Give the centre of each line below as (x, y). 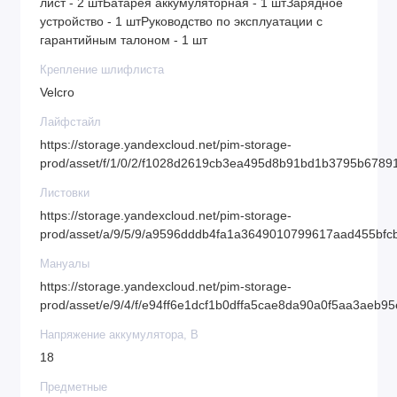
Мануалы (65, 265)
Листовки (65, 194)
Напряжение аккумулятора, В (119, 335)
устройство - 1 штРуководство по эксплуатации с (181, 21)
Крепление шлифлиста (102, 70)
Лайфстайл (70, 123)
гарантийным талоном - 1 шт (124, 40)
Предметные (74, 388)
